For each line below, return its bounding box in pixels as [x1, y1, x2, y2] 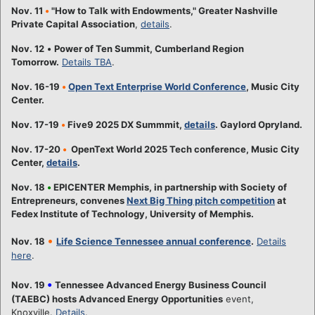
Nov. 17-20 [11, 143, 63, 155]
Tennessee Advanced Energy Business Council [55, 278, 266, 290]
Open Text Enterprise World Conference [68, 80, 246, 92]
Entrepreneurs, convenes [11, 194, 127, 206]
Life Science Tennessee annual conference [56, 235, 251, 247]
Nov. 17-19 [11, 118, 61, 130]
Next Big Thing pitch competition [127, 194, 275, 206]
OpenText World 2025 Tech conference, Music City [67, 143, 300, 155]
